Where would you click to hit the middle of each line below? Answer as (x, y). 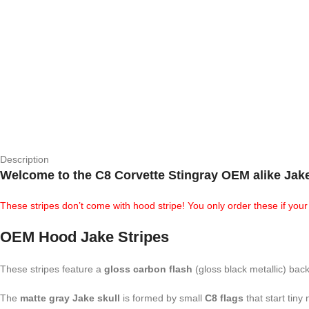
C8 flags (224, 298)
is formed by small (162, 298)
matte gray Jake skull (70, 298)
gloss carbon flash (148, 269)
